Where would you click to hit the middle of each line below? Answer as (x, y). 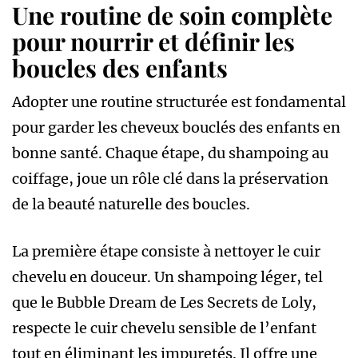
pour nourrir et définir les (153, 41)
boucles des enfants (120, 68)
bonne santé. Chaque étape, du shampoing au (170, 153)
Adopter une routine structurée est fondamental (179, 101)
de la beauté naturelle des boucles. (131, 204)
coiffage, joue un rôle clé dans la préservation (170, 178)
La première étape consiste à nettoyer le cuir (166, 251)
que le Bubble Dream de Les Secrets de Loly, (164, 302)
